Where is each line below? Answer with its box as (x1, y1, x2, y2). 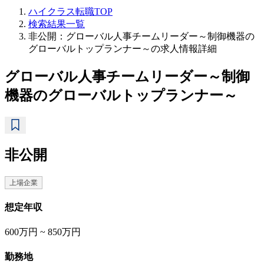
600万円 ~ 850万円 (5, 227, 81, 237)
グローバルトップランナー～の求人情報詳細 (28, 44, 217, 54)
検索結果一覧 (28, 19, 85, 29)
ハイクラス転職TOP (28, 6, 113, 16)
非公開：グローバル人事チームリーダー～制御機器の (28, 31, 255, 41)
